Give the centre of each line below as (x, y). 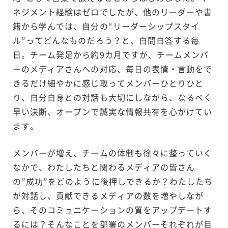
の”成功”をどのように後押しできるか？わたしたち (113, 181)
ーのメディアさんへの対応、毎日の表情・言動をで (113, 68)
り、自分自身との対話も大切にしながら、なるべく (113, 97)
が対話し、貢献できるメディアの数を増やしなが (108, 195)
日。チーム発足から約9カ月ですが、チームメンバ (111, 54)
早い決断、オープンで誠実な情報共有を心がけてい (113, 111)
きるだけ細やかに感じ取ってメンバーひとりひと (108, 83)
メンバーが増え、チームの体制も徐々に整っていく (113, 152)
